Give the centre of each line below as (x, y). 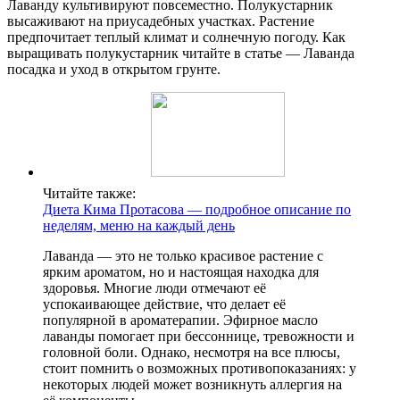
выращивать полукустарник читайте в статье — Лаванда (181, 53)
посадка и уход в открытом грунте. (114, 69)
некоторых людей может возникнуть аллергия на (192, 384)
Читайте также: (89, 193)
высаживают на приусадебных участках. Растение (161, 21)
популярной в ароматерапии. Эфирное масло (180, 320)
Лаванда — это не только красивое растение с (183, 255)
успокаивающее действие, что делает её (164, 304)
